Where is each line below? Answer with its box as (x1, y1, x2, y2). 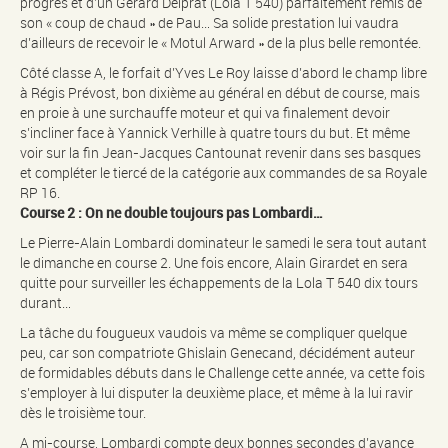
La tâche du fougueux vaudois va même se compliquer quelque (20, 323, 407, 343)
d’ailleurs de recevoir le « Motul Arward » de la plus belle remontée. (20, 33, 421, 53)
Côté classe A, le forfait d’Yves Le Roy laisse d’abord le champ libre (20, 63, 427, 83)
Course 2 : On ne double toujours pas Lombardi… (20, 203, 323, 223)
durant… (20, 293, 71, 313)
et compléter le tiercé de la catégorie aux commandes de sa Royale (20, 163, 427, 183)
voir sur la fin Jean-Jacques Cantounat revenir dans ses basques (20, 143, 421, 163)
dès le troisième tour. (20, 403, 146, 423)
